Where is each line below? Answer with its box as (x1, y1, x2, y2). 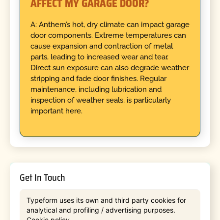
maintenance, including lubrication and (30, 84, 162, 94)
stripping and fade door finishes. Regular (30, 74, 166, 83)
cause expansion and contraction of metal (30, 41, 173, 51)
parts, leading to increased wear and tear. (30, 52, 168, 61)
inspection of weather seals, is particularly (30, 95, 171, 105)
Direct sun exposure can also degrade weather (30, 63, 189, 72)
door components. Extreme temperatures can (30, 30, 186, 40)
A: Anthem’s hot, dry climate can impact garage (30, 20, 190, 29)
